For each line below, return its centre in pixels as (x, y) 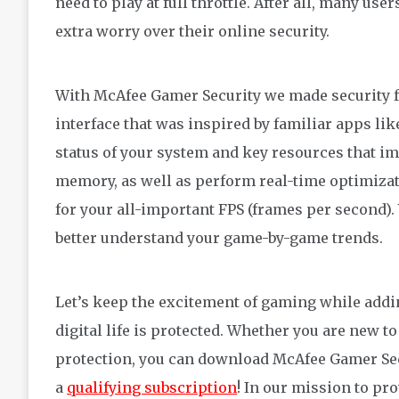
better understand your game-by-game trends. (219, 237)
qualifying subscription (152, 387)
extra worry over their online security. (192, 31)
